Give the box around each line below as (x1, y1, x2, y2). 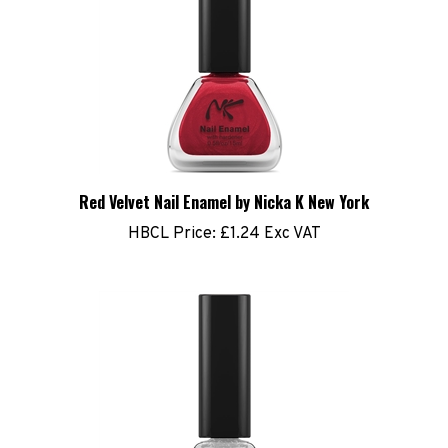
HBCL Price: (127, 210, 216, 230)
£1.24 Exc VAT (215, 210, 321, 230)
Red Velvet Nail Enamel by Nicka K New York (79, 176, 369, 200)
